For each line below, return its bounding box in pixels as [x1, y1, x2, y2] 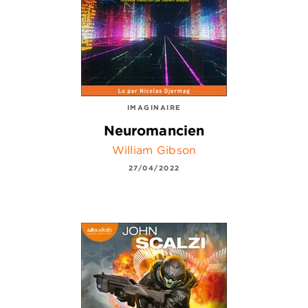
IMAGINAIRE [126, 102, 181, 113]
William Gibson [111, 142, 197, 157]
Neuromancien [103, 121, 205, 139]
